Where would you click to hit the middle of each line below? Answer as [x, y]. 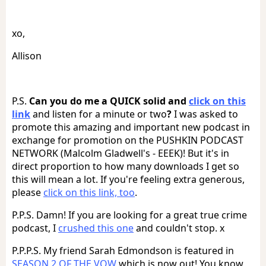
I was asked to [205, 114]
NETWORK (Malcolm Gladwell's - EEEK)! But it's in [121, 153]
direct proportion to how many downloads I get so [126, 166]
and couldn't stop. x [179, 228]
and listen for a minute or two [99, 114]
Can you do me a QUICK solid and [109, 101]
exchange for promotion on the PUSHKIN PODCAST [128, 140]
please [28, 192]
